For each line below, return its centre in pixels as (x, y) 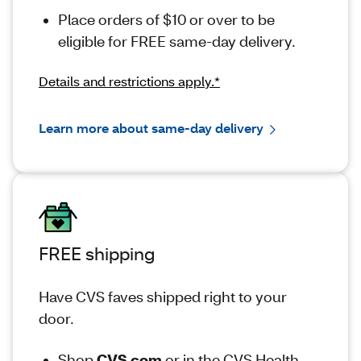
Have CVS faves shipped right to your (163, 296)
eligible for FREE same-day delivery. (177, 41)
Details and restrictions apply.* (129, 81)
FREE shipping (97, 253)
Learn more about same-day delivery (151, 128)
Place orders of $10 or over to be (166, 20)
